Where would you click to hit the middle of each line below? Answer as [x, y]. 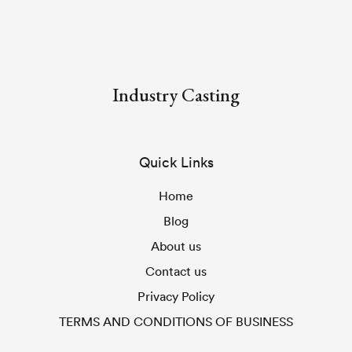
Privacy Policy [176, 296]
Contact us [176, 271]
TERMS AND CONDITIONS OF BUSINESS [176, 321]
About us [176, 246]
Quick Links [176, 162]
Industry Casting [176, 95]
